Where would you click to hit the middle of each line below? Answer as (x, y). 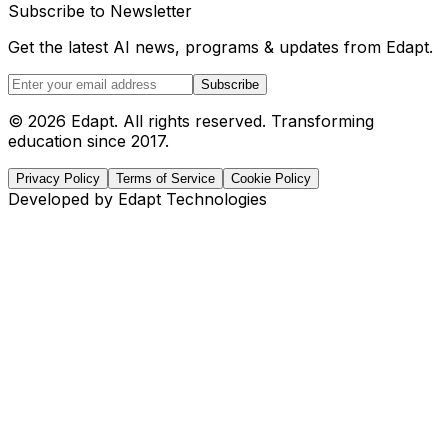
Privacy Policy (58, 178)
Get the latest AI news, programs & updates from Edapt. (220, 46)
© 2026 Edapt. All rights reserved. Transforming (191, 120)
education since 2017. (88, 140)
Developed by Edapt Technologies (137, 198)
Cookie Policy (271, 178)
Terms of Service (165, 178)
